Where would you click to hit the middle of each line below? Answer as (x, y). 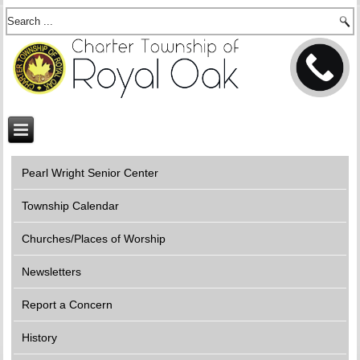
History (40, 337)
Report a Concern (67, 305)
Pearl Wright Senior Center (90, 173)
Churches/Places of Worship (94, 239)
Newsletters (52, 272)
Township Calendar (71, 206)
